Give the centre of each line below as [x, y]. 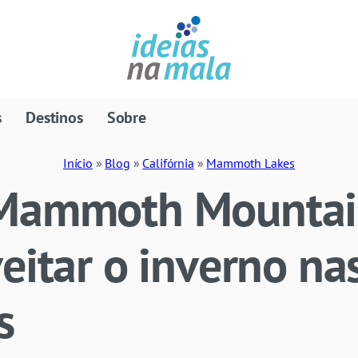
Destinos [54, 118]
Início [78, 163]
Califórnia [168, 163]
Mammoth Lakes [251, 163]
